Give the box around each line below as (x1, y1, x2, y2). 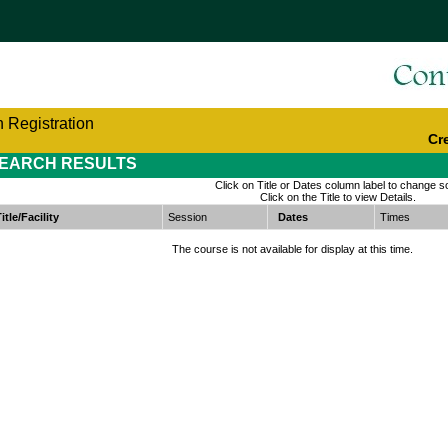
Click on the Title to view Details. (259, 191, 416, 204)
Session (168, 211, 208, 224)
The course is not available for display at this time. (172, 243, 414, 256)
